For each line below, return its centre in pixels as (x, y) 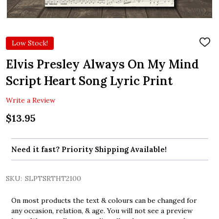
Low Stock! (30, 43)
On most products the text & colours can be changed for (104, 201)
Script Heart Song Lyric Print (89, 81)
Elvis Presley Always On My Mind (102, 64)
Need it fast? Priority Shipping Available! (89, 150)
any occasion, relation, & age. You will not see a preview (102, 211)
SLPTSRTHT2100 (53, 179)
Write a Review (31, 100)
